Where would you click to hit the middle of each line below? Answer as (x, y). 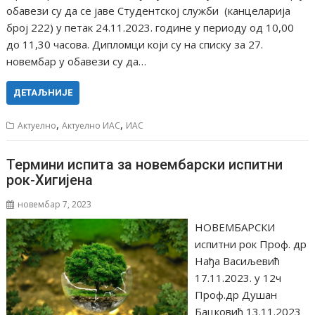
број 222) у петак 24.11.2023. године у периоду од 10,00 (150, 27)
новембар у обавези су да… (77, 61)
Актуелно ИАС (91, 126)
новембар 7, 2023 (55, 204)
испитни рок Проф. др (250, 244)
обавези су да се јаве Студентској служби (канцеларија (149, 11)
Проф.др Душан (236, 294)
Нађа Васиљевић (237, 261)
